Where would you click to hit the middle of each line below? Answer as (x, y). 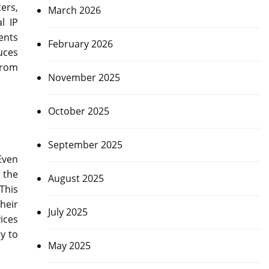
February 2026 (80, 44)
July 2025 (68, 212)
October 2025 (78, 111)
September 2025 (85, 145)
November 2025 (84, 78)
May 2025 (69, 246)
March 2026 (74, 11)
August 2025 (76, 179)
